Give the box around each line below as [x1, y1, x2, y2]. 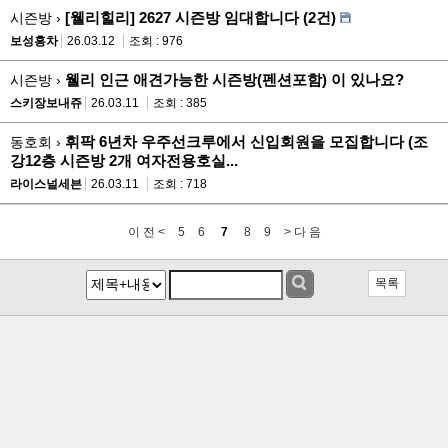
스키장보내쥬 [10, 95, 82, 110]
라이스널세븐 [10, 176, 82, 191]
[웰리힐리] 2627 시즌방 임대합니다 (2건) [65, 8, 336, 26]
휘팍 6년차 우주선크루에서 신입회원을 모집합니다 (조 [65, 132, 428, 150]
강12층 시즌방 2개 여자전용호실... [10, 151, 238, 169]
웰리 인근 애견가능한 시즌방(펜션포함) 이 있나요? [65, 70, 404, 88]
